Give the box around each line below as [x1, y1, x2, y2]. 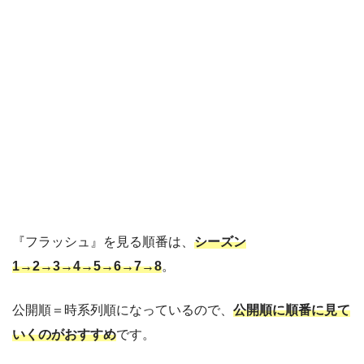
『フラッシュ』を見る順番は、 [12, 234, 194, 249]
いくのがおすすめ [12, 327, 116, 341]
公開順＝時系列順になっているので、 [12, 302, 233, 317]
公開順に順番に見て [233, 302, 350, 317]
